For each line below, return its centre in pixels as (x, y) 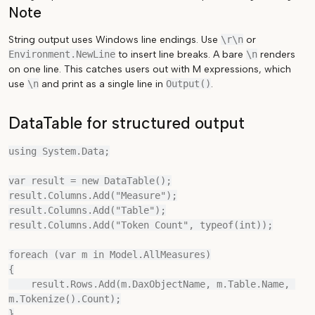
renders (276, 54)
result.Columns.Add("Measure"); (93, 195)
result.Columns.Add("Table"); (87, 210)
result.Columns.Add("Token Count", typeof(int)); (141, 225)
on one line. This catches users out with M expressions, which (150, 69)
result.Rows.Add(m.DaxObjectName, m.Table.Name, (20, 284)
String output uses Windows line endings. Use (115, 40)
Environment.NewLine (62, 54)
